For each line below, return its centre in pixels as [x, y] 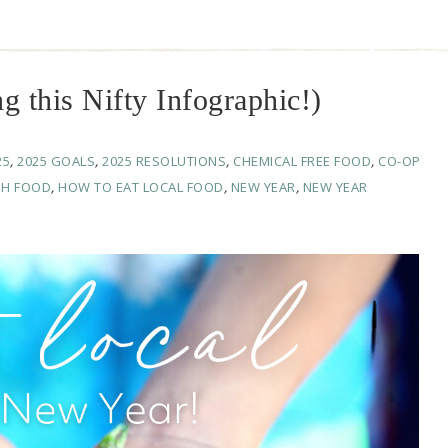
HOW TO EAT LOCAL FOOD [141, 187]
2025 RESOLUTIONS [164, 161]
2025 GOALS [56, 161]
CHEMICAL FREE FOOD [302, 161]
